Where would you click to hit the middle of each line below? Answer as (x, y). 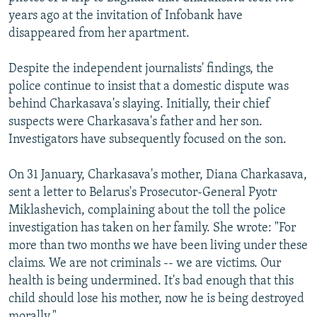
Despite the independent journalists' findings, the (141, 69)
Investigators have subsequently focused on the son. (148, 139)
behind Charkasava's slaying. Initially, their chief (139, 104)
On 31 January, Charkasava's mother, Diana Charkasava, (158, 175)
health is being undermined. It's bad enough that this (151, 281)
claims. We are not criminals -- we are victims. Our (145, 263)
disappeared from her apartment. (99, 33)
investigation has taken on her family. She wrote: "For (152, 228)
